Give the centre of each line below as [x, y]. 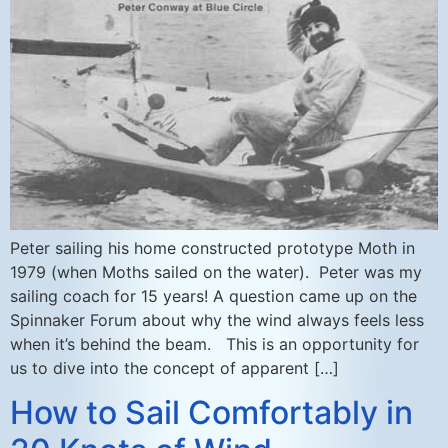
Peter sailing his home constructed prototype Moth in [212, 247]
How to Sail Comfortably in [211, 412]
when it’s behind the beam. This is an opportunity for [214, 343]
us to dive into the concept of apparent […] [174, 367]
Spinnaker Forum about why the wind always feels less [217, 319]
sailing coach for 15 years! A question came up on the [213, 295]
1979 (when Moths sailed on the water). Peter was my [216, 271]
